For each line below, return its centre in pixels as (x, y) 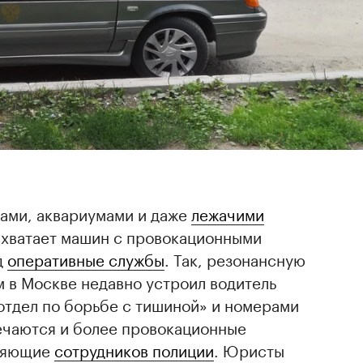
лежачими (228, 213)
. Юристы (249, 349)
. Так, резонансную (235, 258)
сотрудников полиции (134, 349)
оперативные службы (86, 258)
